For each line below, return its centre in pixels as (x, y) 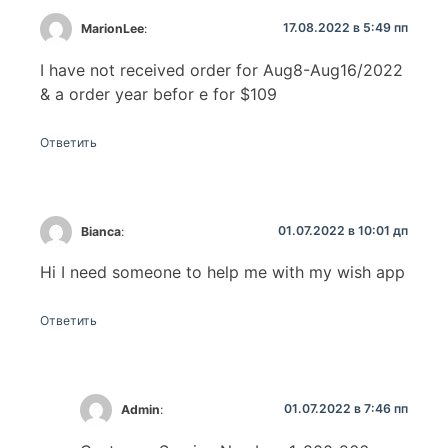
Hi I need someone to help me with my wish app (222, 272)
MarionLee (113, 29)
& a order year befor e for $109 (158, 93)
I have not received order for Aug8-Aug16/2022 (221, 69)
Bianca (101, 231)
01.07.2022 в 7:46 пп (346, 409)
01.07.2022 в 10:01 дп (343, 230)
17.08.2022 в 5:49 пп (345, 28)
